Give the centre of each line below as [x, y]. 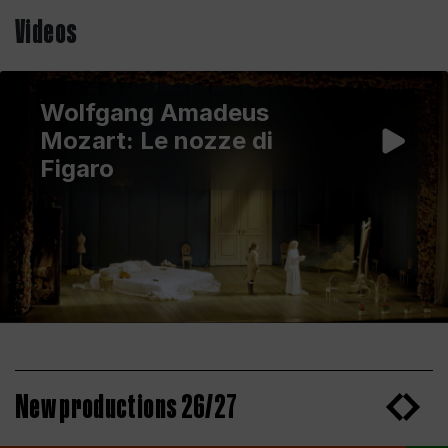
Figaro [77, 168]
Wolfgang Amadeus [154, 112]
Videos [46, 33]
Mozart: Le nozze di [156, 140]
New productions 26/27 [126, 408]
